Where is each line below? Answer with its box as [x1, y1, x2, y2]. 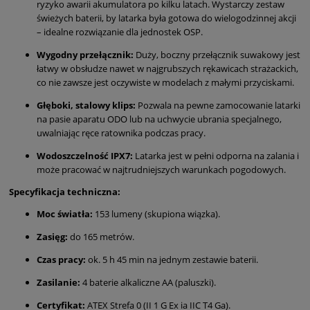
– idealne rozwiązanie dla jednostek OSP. [37, 25, 203, 38]
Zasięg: [37, 230, 68, 243]
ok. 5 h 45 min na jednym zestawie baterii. [86, 253, 258, 266]
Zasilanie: [37, 275, 80, 289]
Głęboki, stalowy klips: [37, 98, 136, 111]
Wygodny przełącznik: [37, 48, 134, 61]
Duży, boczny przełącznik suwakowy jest [134, 48, 300, 61]
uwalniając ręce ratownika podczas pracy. [37, 126, 206, 139]
